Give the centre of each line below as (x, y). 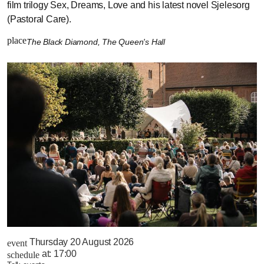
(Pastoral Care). (39, 19)
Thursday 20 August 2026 (82, 242)
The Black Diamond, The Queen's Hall (97, 42)
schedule (23, 255)
